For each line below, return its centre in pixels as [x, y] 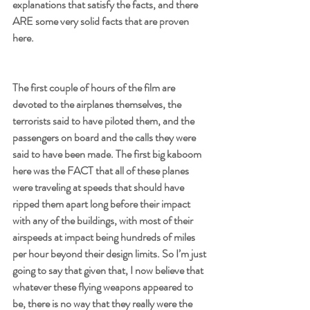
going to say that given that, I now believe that [109, 270]
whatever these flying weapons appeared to [104, 286]
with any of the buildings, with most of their [104, 220]
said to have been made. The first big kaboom [108, 154]
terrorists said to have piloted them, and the [104, 120]
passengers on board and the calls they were [105, 137]
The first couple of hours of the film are [95, 87]
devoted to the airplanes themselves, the [98, 104]
